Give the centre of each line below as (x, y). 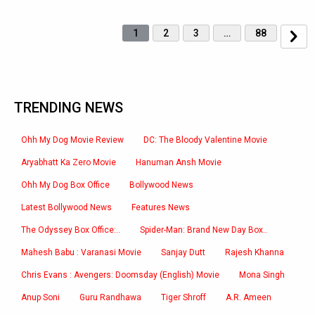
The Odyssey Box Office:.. (71, 230)
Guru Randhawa (110, 297)
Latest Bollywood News (66, 207)
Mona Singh (262, 275)
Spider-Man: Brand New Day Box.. (204, 230)
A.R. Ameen (249, 297)
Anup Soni (40, 297)
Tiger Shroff (184, 297)
